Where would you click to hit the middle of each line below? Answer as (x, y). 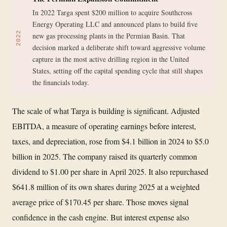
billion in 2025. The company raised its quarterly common (105, 156)
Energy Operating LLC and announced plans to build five (115, 24)
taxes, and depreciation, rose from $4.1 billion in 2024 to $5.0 (110, 141)
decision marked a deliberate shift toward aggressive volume (119, 47)
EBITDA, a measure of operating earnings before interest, (104, 126)
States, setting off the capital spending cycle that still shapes (118, 70)
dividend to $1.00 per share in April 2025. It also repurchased (110, 171)
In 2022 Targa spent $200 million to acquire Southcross (112, 12)
